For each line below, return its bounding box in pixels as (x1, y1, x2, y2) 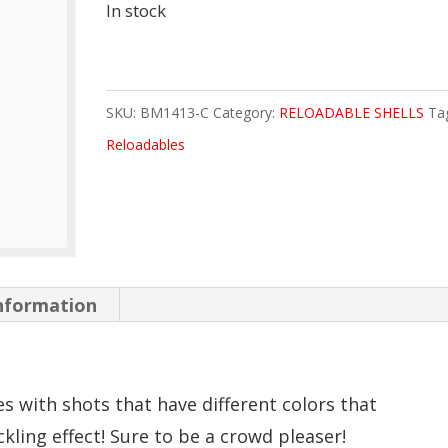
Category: (212, 103, 279, 122)
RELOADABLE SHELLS (278, 103, 424, 122)
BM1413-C (139, 103, 209, 122)
